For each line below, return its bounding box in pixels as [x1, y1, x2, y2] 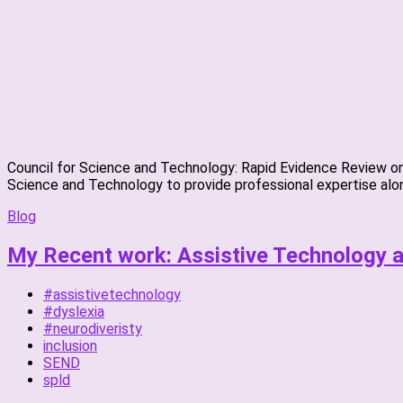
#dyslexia [43, 302, 104, 320]
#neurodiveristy [43, 319, 142, 337]
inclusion [43, 336, 97, 354]
